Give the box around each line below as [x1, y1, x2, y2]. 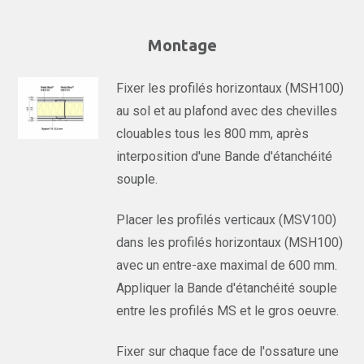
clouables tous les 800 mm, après [116, 126, 310, 141]
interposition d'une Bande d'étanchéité [116, 149, 333, 164]
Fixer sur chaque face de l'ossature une [116, 344, 340, 359]
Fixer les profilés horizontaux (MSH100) [116, 80, 344, 96]
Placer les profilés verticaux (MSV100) [116, 212, 337, 227]
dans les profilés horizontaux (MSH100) [116, 235, 344, 250]
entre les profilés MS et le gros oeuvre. [116, 303, 340, 318]
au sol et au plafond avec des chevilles [116, 103, 338, 119]
